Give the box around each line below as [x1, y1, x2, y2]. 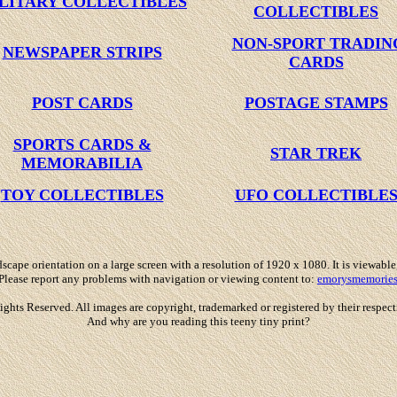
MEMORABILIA [21, 154, 143, 172]
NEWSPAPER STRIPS [2, 43, 162, 61]
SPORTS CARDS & [12, 136, 152, 153]
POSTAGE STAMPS [244, 94, 388, 112]
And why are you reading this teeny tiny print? [87, 315, 310, 328]
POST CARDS [31, 94, 133, 112]
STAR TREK [270, 144, 362, 162]
